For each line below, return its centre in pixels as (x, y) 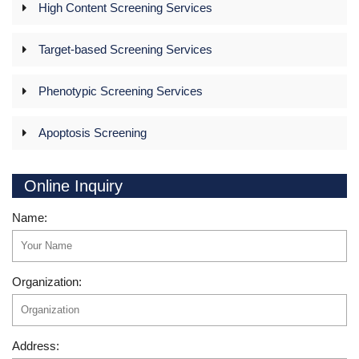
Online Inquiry (73, 186)
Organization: (47, 281)
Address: (36, 345)
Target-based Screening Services (125, 49)
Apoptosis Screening (93, 132)
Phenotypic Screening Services (121, 91)
